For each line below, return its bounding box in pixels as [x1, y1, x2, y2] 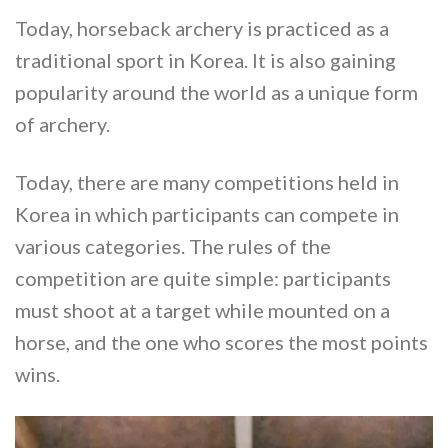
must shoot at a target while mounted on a [15, 298, 390, 323]
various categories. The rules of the [15, 234, 331, 259]
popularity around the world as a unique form [15, 80, 418, 105]
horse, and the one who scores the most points [15, 330, 428, 355]
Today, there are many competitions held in [15, 170, 399, 195]
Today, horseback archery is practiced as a [15, 16, 389, 41]
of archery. [15, 112, 110, 137]
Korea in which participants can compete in [15, 202, 399, 227]
